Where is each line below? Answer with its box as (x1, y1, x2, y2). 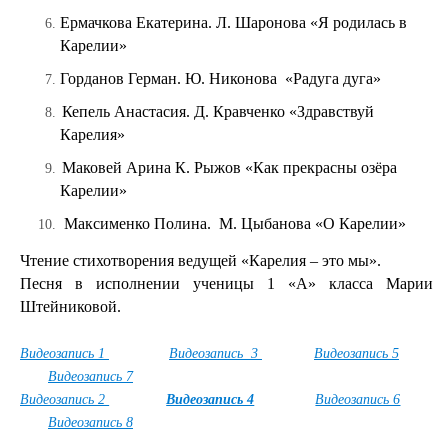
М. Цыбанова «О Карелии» (219, 215, 406, 232)
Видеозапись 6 (315, 392, 401, 407)
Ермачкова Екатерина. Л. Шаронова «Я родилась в (60, 14, 407, 31)
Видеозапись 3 (169, 346, 262, 361)
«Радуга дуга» (285, 70, 381, 87)
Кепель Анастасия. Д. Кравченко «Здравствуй (62, 103, 374, 120)
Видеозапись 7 (48, 369, 133, 384)
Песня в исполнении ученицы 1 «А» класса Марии (20, 275, 433, 292)
